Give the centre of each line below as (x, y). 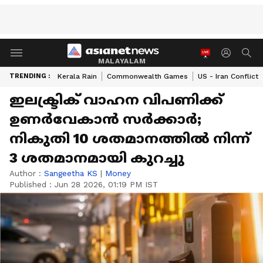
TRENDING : (30, 76)
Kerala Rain (77, 76)
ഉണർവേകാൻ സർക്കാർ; (105, 119)
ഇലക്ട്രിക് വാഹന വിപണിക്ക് (116, 100)
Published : (32, 184)
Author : (27, 173)
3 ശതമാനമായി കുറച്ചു (97, 158)
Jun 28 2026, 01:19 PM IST (106, 184)
